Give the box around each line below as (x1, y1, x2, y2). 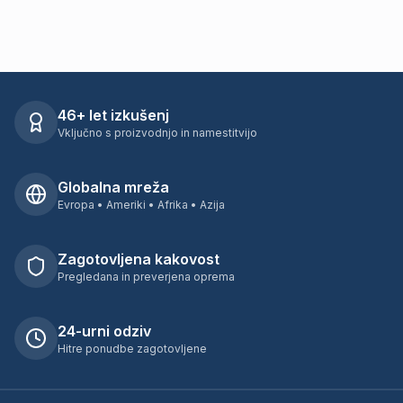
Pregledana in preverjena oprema (58, 270, 235, 283)
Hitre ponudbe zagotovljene (58, 342, 207, 355)
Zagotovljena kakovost (58, 250, 219, 268)
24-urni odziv (58, 322, 151, 340)
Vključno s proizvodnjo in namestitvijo (58, 126, 257, 139)
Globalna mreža (58, 178, 169, 196)
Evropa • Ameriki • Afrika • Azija (58, 198, 225, 211)
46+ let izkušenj (58, 106, 169, 124)
